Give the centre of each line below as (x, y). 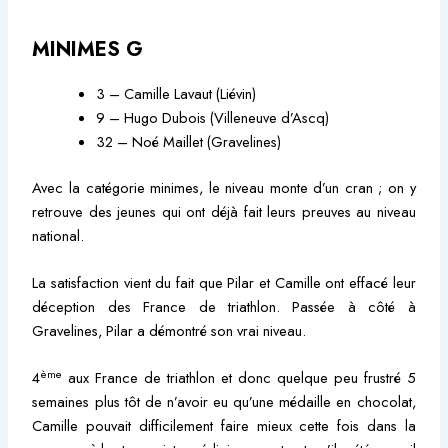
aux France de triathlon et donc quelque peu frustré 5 (239, 378)
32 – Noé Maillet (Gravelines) (189, 141)
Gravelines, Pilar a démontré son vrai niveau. (169, 330)
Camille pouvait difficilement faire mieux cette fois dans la (224, 426)
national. (58, 235)
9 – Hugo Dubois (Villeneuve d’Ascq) (213, 117)
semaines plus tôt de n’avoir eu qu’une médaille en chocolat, (224, 402)
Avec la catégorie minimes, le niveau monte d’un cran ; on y (224, 187)
